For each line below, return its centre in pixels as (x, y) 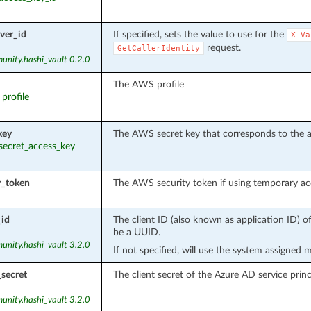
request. (222, 47)
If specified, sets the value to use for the (200, 34)
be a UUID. (136, 232)
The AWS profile (148, 84)
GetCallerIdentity (158, 48)
